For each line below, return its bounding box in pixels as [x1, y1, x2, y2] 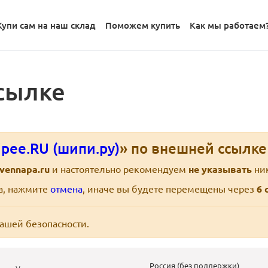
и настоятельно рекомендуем [50, 163, 188, 175]
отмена [50, 182, 83, 195]
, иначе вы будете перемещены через [83, 182, 257, 195]
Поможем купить [105, 19, 181, 32]
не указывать [188, 163, 252, 176]
